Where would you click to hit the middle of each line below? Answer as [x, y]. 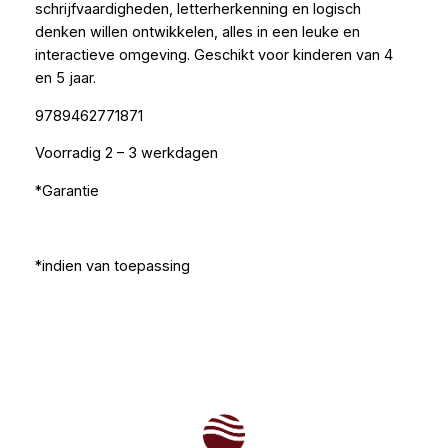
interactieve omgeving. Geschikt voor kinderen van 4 [213, 55]
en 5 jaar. [65, 78]
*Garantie [66, 190]
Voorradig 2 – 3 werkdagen [126, 153]
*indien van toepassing [112, 266]
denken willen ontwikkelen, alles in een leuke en [197, 32]
